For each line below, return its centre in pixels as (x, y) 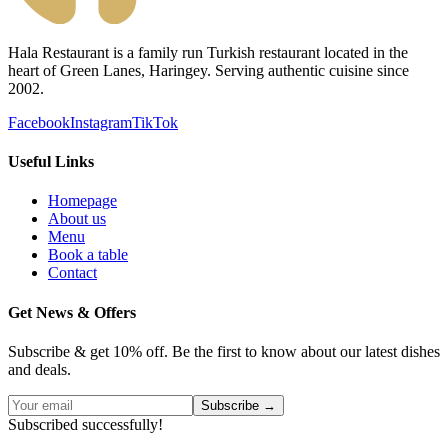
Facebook (39, 122)
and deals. (39, 369)
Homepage (82, 201)
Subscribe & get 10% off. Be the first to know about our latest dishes (224, 351)
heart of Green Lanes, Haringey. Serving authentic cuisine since (208, 70)
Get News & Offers (72, 312)
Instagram (101, 122)
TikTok (155, 122)
